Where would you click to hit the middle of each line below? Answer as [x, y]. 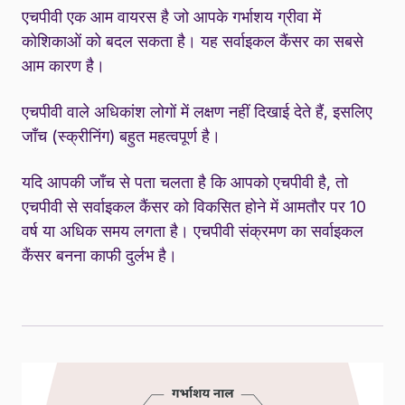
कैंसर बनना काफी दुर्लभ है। [99, 256]
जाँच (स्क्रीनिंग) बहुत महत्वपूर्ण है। [121, 137]
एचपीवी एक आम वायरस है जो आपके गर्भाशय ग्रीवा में [171, 17]
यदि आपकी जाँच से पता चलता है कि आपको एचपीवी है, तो [185, 183]
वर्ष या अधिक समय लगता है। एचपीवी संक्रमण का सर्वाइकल [193, 231]
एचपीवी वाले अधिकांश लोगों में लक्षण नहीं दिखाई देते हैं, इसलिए [197, 112]
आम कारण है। [63, 66]
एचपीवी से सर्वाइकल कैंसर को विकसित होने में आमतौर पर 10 [194, 207]
